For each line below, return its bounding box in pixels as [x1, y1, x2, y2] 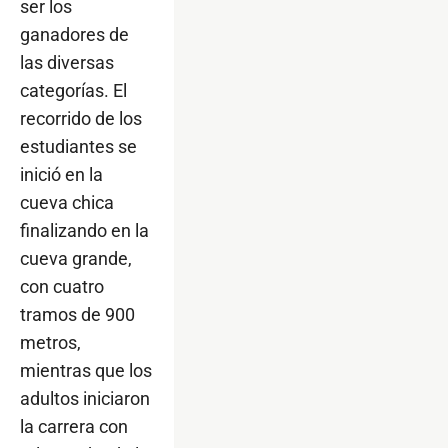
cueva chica [20, 191, 114, 213]
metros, [20, 331, 81, 353]
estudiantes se [20, 135, 137, 157]
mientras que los [20, 359, 152, 381]
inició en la [20, 163, 103, 185]
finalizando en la [20, 219, 149, 241]
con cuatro [20, 275, 104, 297]
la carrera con [20, 415, 128, 437]
